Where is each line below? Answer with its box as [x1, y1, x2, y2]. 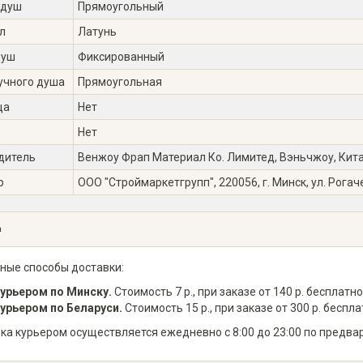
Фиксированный [78, 50, 164, 63]
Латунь [78, 25, 117, 38]
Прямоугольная [78, 75, 162, 88]
